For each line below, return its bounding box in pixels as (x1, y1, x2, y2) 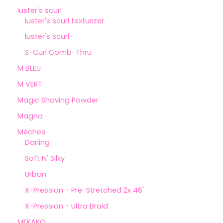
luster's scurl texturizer (25, 15, 104, 26)
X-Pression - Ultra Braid (25, 201, 108, 211)
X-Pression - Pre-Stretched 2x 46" (25, 185, 145, 195)
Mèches (17, 127, 45, 137)
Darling (25, 137, 50, 148)
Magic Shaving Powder (17, 95, 99, 106)
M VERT (17, 79, 42, 90)
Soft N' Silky (25, 153, 65, 164)
